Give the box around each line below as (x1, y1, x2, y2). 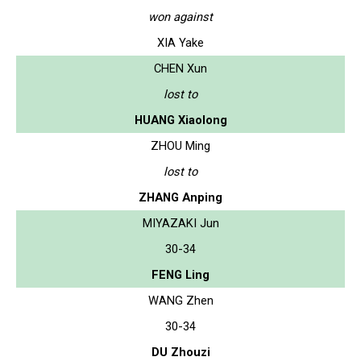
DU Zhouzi (151, 344, 210, 359)
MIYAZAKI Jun (142, 215, 219, 230)
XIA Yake (157, 35, 204, 50)
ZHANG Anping (139, 189, 222, 205)
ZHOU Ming (151, 138, 210, 153)
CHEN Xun (154, 60, 207, 76)
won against (148, 9, 213, 24)
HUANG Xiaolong (134, 112, 227, 127)
